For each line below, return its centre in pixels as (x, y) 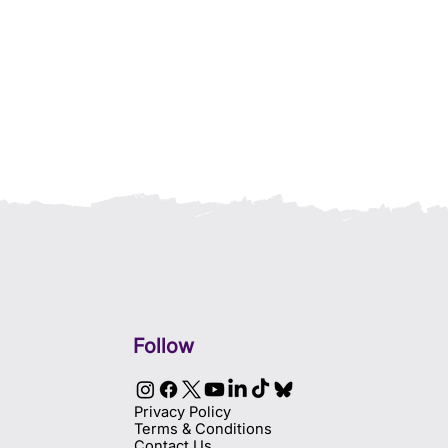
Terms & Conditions (202, 428)
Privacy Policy (182, 411)
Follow (164, 345)
